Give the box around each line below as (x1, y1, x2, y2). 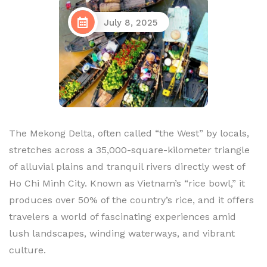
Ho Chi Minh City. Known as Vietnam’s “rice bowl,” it (9, 177, 245, 189)
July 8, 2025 (104, 17, 157, 29)
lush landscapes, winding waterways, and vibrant (9, 227, 235, 239)
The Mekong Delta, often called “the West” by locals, (9, 127, 249, 139)
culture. (9, 244, 46, 256)
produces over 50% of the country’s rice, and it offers (9, 194, 254, 206)
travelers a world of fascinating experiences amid (9, 210, 236, 222)
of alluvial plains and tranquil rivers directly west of (9, 160, 245, 172)
